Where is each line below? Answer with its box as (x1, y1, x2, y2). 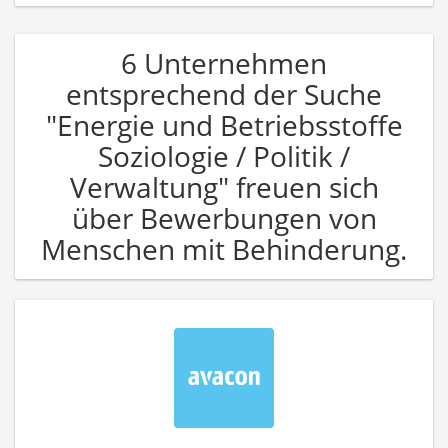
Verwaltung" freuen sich (69, 167, 379, 206)
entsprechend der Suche (66, 74, 382, 113)
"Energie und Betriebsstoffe (45, 105, 403, 144)
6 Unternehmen (121, 43, 327, 82)
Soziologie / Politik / (98, 136, 350, 175)
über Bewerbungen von (71, 198, 377, 237)
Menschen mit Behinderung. (41, 229, 407, 268)
